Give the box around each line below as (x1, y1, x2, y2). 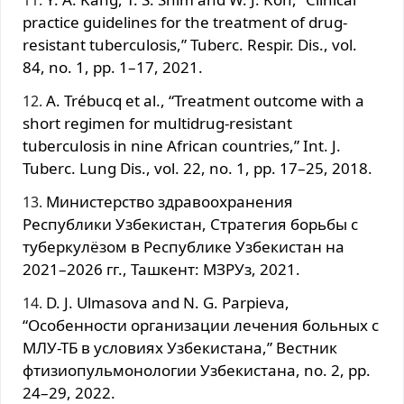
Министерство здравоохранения (46, 190, 293, 212)
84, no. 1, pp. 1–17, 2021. (23, 56, 203, 78)
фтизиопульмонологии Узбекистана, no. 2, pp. (23, 359, 371, 381)
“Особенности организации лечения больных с (23, 314, 379, 335)
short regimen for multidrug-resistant (23, 112, 292, 133)
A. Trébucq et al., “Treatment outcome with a (46, 89, 364, 111)
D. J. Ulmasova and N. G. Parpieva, (46, 291, 289, 313)
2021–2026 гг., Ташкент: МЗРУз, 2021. (23, 258, 300, 280)
